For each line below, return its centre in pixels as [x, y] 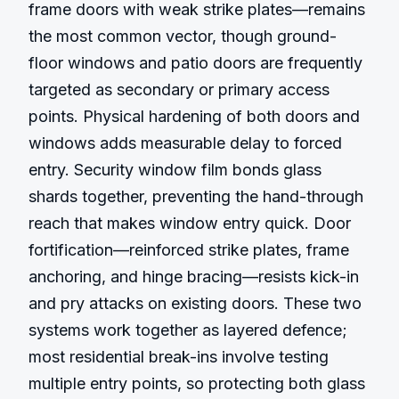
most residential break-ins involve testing [179, 357]
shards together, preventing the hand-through [196, 196]
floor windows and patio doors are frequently [195, 63]
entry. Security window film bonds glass [175, 170]
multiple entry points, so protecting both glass [197, 383]
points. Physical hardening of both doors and [194, 116]
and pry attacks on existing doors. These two [195, 303]
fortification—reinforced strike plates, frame [189, 250]
